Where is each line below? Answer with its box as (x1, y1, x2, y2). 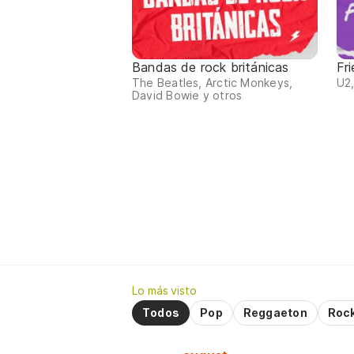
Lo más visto (132, 284, 197, 298)
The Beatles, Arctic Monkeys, (132, 76, 293, 90)
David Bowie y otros (132, 88, 243, 103)
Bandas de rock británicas (132, 59, 289, 76)
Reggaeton (243, 306, 307, 320)
